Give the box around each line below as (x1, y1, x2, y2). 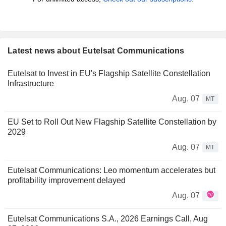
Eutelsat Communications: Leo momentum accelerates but (8, 166, 215, 175)
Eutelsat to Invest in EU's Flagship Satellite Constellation (8, 69, 210, 78)
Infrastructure (8, 79, 54, 88)
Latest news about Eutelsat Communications (8, 46, 185, 55)
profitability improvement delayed (8, 176, 126, 185)
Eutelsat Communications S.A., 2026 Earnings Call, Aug (8, 214, 208, 223)
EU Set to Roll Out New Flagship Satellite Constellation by (8, 118, 216, 127)
